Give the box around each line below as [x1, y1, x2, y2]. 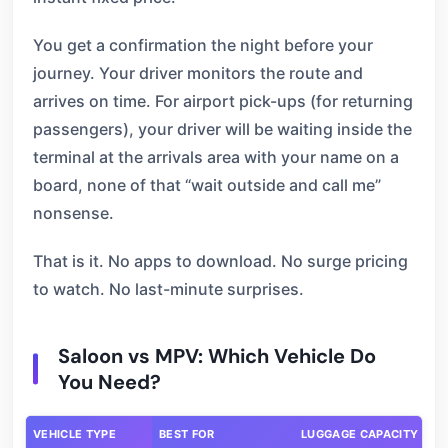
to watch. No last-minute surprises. [33, 279, 304, 299]
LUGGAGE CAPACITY [301, 427, 419, 441]
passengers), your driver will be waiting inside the [33, 119, 412, 139]
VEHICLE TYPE [33, 427, 116, 441]
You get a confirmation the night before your [33, 35, 373, 55]
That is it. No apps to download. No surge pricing [33, 251, 408, 271]
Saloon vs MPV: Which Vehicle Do [58, 343, 376, 369]
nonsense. [33, 203, 114, 223]
